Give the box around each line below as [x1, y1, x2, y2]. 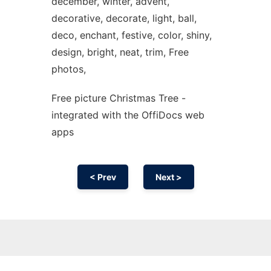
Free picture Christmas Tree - [51, 92, 186, 104]
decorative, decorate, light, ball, [51, 12, 197, 24]
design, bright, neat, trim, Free [51, 46, 189, 58]
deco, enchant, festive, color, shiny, [51, 29, 212, 41]
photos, [51, 63, 86, 75]
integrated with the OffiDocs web [51, 109, 204, 121]
